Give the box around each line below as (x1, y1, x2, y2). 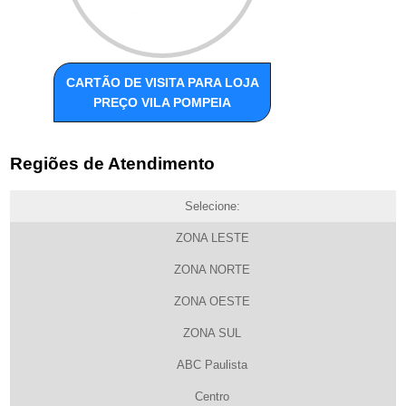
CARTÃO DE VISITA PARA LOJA (65, 75, 259, 91)
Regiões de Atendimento (10, 153, 216, 173)
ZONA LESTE (175, 230, 249, 245)
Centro (195, 389, 229, 403)
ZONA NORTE (174, 262, 250, 276)
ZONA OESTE (174, 294, 250, 308)
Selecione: (184, 198, 240, 213)
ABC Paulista (177, 357, 247, 372)
